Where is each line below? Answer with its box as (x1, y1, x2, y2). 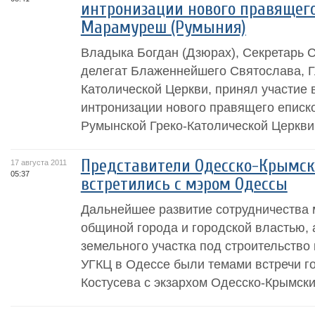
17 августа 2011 (11, 158, 67, 167)
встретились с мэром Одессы (80, 174, 288, 195)
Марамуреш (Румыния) (80, 17, 246, 38)
